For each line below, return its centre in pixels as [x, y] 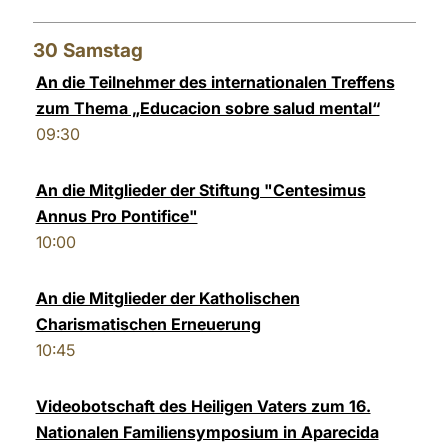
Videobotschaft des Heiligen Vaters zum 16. [203, 406]
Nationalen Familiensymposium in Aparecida [207, 432]
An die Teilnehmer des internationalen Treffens [215, 82]
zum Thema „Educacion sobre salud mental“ [207, 108]
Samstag [102, 50]
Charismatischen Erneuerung [148, 324]
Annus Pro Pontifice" [116, 216]
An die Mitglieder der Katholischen [167, 298]
